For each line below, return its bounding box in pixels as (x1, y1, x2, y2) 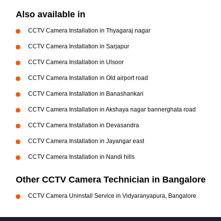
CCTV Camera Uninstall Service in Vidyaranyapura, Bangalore (28, 192, 196, 199)
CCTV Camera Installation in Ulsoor (28, 59, 124, 66)
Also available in (16, 9, 85, 19)
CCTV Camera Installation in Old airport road (28, 74, 148, 81)
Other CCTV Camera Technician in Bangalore (16, 175, 206, 184)
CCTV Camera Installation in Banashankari (28, 90, 144, 97)
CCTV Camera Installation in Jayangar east (28, 138, 144, 145)
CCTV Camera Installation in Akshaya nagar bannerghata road (28, 106, 196, 113)
